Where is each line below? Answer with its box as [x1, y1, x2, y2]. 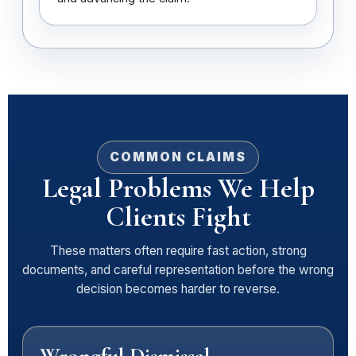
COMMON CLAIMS [110, 149, 246, 164]
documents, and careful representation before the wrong [22, 262, 334, 277]
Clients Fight [105, 200, 251, 234]
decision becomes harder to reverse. [76, 281, 280, 296]
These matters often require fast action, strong [49, 243, 307, 258]
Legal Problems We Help [41, 172, 315, 205]
